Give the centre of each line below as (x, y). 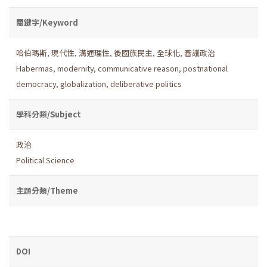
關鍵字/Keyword (47, 22)
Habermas (35, 68)
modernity (75, 68)
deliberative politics (146, 83)
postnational (205, 68)
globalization (83, 83)
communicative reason (138, 68)
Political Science (45, 160)
